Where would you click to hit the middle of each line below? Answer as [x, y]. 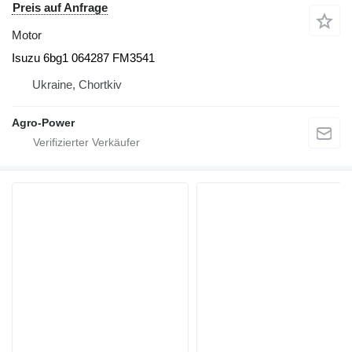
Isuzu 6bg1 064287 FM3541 [83, 57]
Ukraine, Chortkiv [77, 84]
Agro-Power [43, 122]
